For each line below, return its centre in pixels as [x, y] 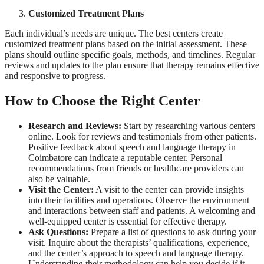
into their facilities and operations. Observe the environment [139, 200]
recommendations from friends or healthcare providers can [136, 169]
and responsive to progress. [55, 76]
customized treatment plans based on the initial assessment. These [126, 44]
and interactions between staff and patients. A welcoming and [142, 211]
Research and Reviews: [75, 126]
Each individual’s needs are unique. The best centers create [114, 34]
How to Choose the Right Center [103, 101]
